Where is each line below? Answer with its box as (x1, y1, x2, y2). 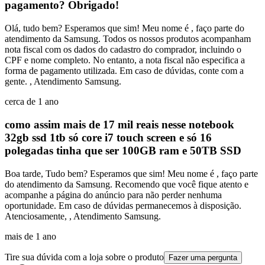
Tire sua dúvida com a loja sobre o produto (5, 251, 164, 262)
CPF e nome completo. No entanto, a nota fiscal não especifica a (5, 55, 245, 66)
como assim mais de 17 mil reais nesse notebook (5, 118, 234, 131)
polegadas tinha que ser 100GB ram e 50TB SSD (5, 144, 241, 157)
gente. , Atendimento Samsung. (5, 76, 121, 87)
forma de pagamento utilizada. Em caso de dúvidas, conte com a (5, 66, 244, 76)
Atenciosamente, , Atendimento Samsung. (5, 211, 161, 221)
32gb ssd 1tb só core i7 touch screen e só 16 (5, 131, 212, 144)
